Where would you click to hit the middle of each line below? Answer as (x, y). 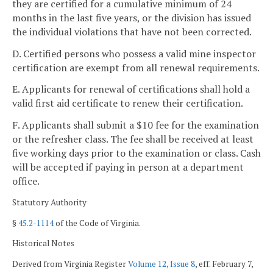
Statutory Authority (49, 202)
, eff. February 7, (224, 264)
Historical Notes (43, 243)
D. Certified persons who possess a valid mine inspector (134, 53)
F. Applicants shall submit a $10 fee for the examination (136, 125)
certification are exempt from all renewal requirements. (136, 67)
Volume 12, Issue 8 (161, 264)
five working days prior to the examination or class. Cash (136, 153)
